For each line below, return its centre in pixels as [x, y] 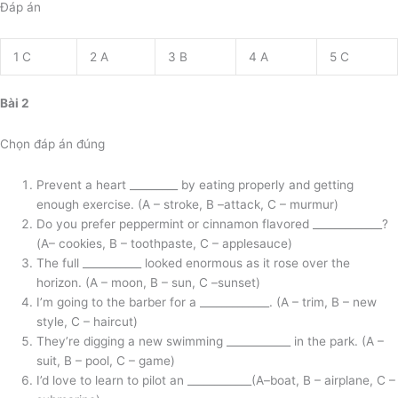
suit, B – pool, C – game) [106, 361]
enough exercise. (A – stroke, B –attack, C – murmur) [188, 205]
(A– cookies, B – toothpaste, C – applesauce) [165, 244]
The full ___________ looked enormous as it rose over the [194, 263]
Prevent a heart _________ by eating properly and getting [195, 185]
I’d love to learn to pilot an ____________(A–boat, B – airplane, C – [216, 381]
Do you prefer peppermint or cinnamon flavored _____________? [213, 224]
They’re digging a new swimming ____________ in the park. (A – [211, 342]
